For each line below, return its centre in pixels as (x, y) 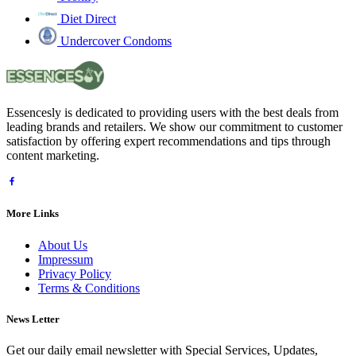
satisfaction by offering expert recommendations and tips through (168, 141)
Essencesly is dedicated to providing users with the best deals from (172, 113)
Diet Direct (88, 19)
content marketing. (53, 156)
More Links (33, 214)
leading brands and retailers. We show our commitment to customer (174, 127)
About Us (63, 245)
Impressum (66, 259)
